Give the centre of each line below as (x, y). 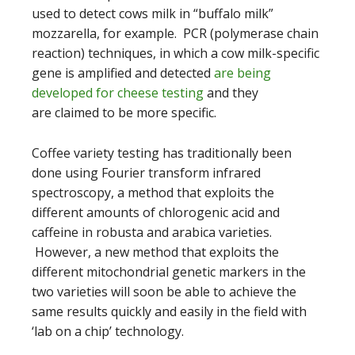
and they (231, 92)
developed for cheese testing (118, 92)
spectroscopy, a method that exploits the (153, 192)
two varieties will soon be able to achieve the (164, 291)
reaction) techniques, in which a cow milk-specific (176, 53)
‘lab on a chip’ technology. (108, 331)
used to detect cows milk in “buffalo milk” (153, 13)
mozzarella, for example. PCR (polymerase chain (175, 33)
